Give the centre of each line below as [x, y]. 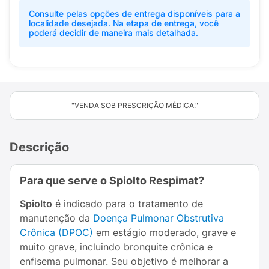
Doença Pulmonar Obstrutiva [159, 218]
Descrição [39, 147]
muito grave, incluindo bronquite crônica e [116, 247]
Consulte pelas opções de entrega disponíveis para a [134, 14]
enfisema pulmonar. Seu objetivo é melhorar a [124, 261]
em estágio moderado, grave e [165, 232]
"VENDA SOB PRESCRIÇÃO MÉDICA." [134, 105]
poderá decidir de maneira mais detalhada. [113, 33]
